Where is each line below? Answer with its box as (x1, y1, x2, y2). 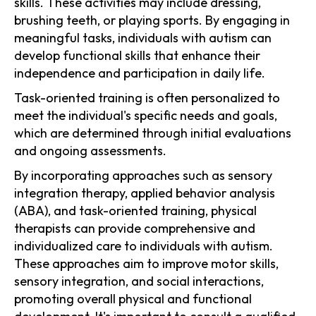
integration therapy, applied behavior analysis (14, 184, 275, 201)
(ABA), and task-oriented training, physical (14, 202, 257, 219)
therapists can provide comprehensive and (14, 219, 255, 236)
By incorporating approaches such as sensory (14, 166, 272, 183)
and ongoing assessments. (14, 142, 166, 159)
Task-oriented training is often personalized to (14, 89, 280, 106)
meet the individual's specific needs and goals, (14, 107, 277, 123)
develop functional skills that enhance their (14, 47, 260, 63)
